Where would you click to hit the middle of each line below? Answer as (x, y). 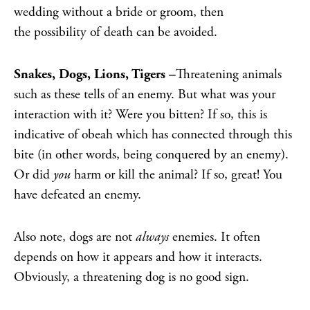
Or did (34, 175)
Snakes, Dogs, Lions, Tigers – (95, 74)
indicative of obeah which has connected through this (153, 135)
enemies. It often (216, 237)
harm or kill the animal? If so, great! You (178, 175)
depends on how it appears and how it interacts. (138, 257)
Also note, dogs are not (75, 237)
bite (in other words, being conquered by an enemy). (151, 155)
